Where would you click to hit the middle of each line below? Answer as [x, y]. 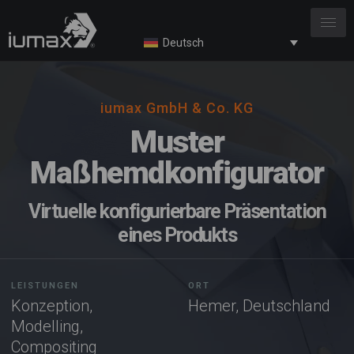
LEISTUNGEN [45, 286]
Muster [177, 142]
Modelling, [47, 326]
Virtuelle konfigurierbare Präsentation [177, 211]
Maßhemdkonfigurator [177, 173]
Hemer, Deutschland [259, 306]
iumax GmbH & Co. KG [177, 108]
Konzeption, [52, 306]
